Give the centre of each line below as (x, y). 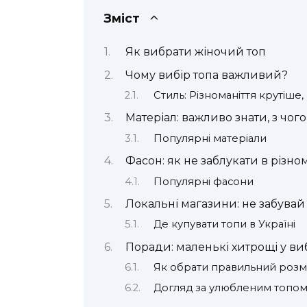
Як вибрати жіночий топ (195, 52)
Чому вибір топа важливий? (206, 75)
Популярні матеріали (210, 138)
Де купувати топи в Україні (224, 224)
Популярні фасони (203, 181)
